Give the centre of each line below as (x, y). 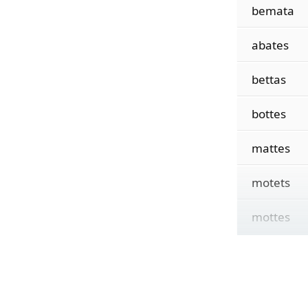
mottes (271, 217)
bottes (268, 114)
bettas (268, 79)
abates (270, 45)
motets (271, 183)
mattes (271, 148)
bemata (273, 11)
